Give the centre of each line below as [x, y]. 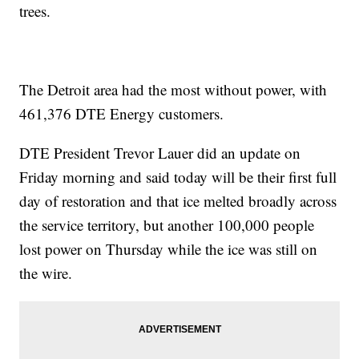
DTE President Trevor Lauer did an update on [160, 153]
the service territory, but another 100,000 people [167, 225]
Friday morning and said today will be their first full [178, 177]
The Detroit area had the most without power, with [173, 90]
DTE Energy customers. [150, 114]
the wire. [46, 273]
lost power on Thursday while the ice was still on [169, 249]
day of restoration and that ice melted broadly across [178, 201]
